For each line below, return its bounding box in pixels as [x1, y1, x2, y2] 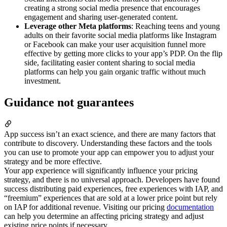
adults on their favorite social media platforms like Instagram [24, 31, 216, 40]
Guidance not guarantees [4, 96, 134, 109]
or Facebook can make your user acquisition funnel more [24, 40, 206, 49]
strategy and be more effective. [4, 157, 102, 166]
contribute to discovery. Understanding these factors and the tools [4, 139, 212, 148]
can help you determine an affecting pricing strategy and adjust [4, 212, 204, 221]
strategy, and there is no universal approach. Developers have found [4, 175, 220, 184]
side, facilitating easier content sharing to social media [24, 58, 195, 67]
